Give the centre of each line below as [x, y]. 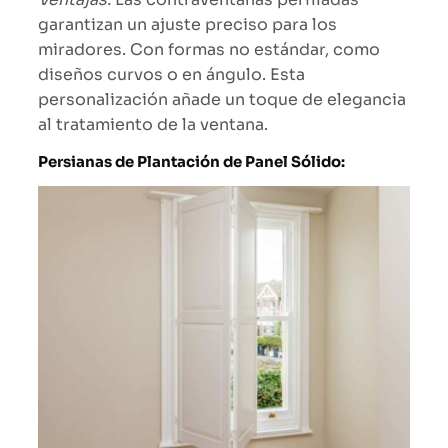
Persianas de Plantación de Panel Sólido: [191, 161]
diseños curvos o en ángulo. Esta [171, 74]
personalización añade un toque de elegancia [222, 99]
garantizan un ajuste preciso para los [187, 24]
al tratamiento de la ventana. [153, 124]
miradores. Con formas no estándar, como [209, 49]
